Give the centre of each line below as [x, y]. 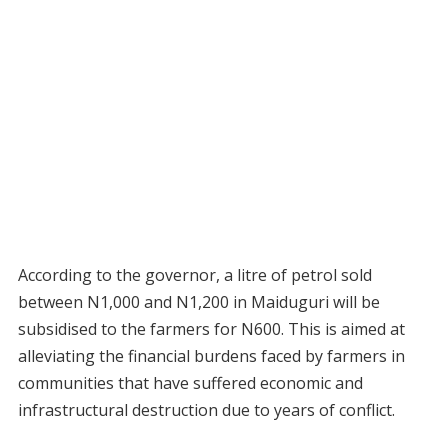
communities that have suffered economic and [190, 383]
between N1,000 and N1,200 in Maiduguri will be [198, 302]
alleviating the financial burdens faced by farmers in [211, 356]
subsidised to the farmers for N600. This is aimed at [211, 329]
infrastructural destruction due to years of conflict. [206, 410]
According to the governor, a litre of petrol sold [194, 275]
